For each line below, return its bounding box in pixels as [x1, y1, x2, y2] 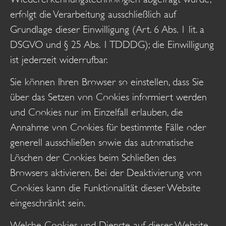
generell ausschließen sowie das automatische [10, 137, 194, 149]
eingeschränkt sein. [10, 197, 86, 209]
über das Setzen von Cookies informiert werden [10, 91, 207, 103]
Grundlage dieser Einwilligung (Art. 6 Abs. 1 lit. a [10, 23, 204, 35]
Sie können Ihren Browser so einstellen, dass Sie [10, 76, 204, 88]
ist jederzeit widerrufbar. [10, 53, 108, 66]
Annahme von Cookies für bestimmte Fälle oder [10, 122, 206, 134]
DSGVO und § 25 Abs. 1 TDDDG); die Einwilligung [10, 38, 214, 50]
